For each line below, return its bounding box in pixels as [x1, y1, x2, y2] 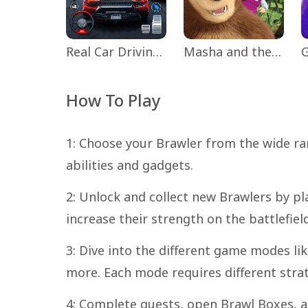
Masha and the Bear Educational [272, 43, 282, 60]
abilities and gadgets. [66, 156, 193, 173]
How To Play [66, 88, 161, 111]
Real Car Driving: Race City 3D [153, 43, 162, 60]
